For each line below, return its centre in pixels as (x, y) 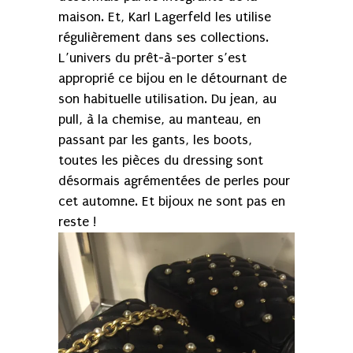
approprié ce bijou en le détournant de (173, 79)
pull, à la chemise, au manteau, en (160, 120)
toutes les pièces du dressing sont (161, 161)
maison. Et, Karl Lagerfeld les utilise (165, 17)
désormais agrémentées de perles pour (174, 181)
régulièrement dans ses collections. (163, 38)
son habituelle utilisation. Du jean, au (167, 99)
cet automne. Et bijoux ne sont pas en (172, 202)
